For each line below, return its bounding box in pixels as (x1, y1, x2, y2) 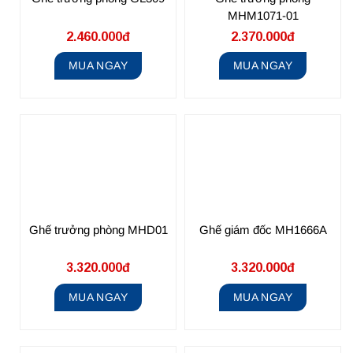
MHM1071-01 (227, 9, 299, 23)
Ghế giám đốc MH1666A (199, 222, 327, 236)
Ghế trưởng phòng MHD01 (28, 222, 168, 236)
